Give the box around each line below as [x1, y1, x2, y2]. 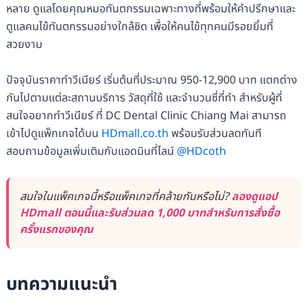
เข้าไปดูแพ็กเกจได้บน [5, 125, 101, 142]
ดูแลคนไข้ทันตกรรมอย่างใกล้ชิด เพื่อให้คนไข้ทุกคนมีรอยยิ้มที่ [5, 19, 273, 36]
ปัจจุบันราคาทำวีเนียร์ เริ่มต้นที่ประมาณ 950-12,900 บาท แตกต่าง [5, 71, 297, 88]
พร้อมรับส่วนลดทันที [168, 125, 262, 142]
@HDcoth [176, 143, 226, 160]
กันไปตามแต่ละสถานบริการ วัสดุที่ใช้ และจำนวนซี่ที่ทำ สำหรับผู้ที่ [5, 89, 282, 106]
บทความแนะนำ [5, 271, 117, 299]
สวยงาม [5, 36, 42, 53]
